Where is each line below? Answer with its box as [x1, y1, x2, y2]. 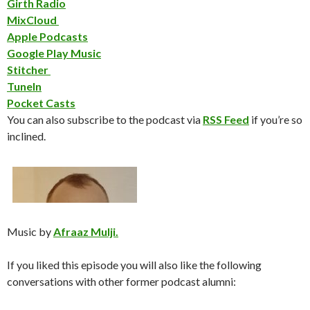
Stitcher [7, 63, 51, 76]
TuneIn [7, 80, 42, 93]
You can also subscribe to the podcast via [7, 113, 203, 126]
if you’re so [249, 113, 302, 126]
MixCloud [7, 13, 59, 26]
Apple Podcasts [7, 30, 88, 43]
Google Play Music [7, 46, 101, 60]
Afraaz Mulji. [53, 225, 118, 238]
